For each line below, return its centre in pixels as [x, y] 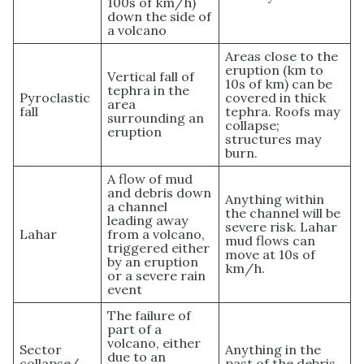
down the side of [160, 17]
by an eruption [153, 262]
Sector [41, 350]
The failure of [149, 316]
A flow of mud [150, 179]
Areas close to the [282, 56]
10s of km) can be [279, 84]
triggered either [159, 248]
